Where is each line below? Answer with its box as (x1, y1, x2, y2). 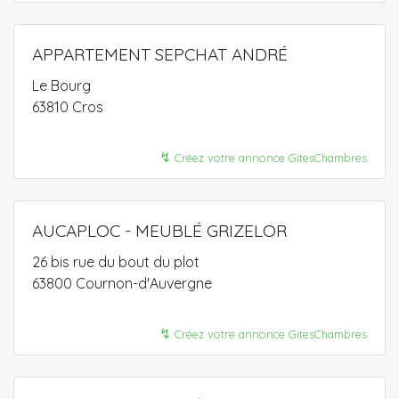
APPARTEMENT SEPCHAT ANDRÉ (32, 44, 288, 65)
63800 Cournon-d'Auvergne (32, 274, 212, 292)
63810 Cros (32, 98, 103, 116)
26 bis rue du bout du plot (32, 253, 199, 271)
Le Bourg (32, 77, 91, 94)
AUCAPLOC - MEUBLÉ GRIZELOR (32, 220, 287, 241)
